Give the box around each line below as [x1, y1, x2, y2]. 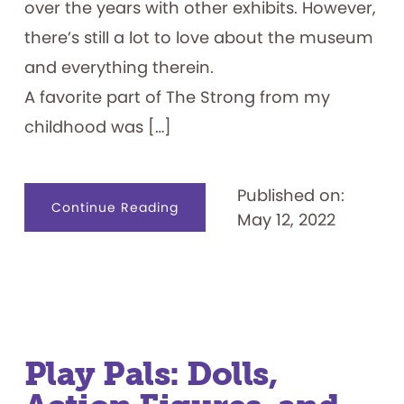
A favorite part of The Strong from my [23, 86, 330, 109]
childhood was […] [23, 115, 171, 139]
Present [177, 273, 231, 292]
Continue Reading [50, 198, 179, 217]
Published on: [236, 184, 344, 207]
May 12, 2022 [236, 208, 335, 232]
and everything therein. [23, 56, 218, 79]
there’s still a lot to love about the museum [23, 26, 373, 50]
